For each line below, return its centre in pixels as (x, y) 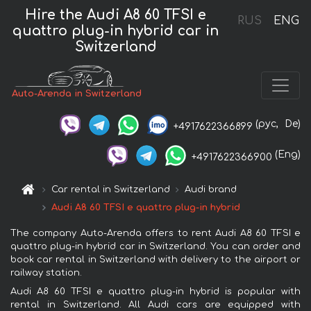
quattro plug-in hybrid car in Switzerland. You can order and (155, 246)
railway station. (46, 272)
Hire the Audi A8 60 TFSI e (116, 15)
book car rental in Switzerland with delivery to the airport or (155, 259)
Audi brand (211, 189)
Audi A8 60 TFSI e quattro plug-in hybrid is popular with (155, 291)
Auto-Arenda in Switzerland (77, 94)
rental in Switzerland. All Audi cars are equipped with (155, 304)
